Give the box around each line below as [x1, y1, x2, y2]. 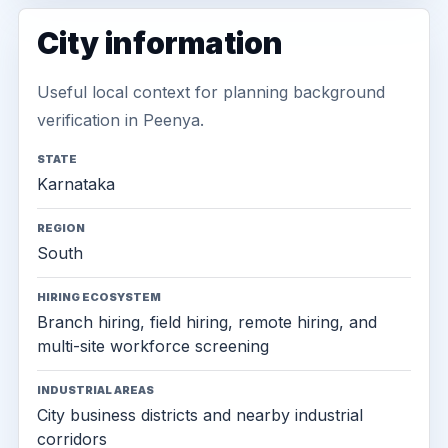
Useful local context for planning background [37, 82, 385, 102]
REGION [37, 221, 85, 235]
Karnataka [37, 174, 115, 194]
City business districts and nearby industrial [37, 405, 363, 425]
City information [37, 25, 283, 61]
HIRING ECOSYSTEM [37, 290, 161, 304]
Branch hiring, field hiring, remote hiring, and [37, 312, 377, 332]
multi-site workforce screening [37, 336, 269, 356]
